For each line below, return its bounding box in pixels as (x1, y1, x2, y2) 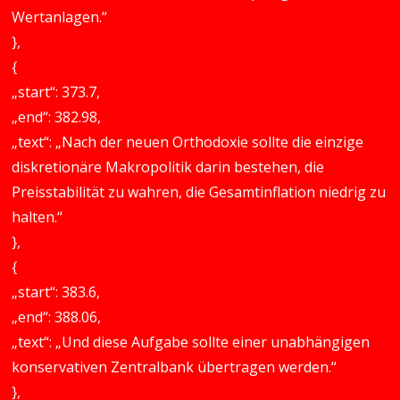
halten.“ (12, 207, 63, 227)
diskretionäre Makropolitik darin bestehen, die (12, 157, 325, 177)
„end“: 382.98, (12, 107, 102, 127)
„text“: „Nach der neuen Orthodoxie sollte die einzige (12, 132, 364, 152)
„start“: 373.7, (12, 82, 101, 102)
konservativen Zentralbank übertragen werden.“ (12, 357, 337, 377)
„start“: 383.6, (12, 282, 101, 302)
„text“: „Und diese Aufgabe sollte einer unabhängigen (12, 332, 371, 352)
